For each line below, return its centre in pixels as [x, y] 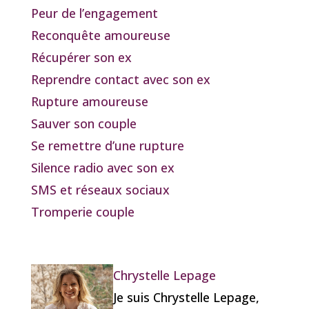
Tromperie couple [82, 212]
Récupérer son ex [81, 58]
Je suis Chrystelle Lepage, [187, 298]
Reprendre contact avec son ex [120, 80]
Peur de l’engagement [94, 13]
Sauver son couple [83, 124]
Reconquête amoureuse [100, 36]
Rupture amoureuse [89, 102]
